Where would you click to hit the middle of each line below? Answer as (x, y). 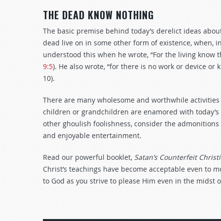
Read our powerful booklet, (89, 157)
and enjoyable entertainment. (92, 135)
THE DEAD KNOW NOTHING (98, 15)
